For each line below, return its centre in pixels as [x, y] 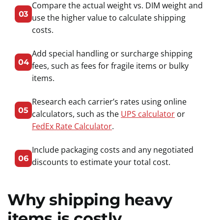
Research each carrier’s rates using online [109, 102]
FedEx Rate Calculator [72, 126]
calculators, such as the [76, 114]
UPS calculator [148, 114]
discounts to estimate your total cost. [101, 162]
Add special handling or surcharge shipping [112, 54]
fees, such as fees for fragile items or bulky [110, 66]
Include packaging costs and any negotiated [113, 150]
